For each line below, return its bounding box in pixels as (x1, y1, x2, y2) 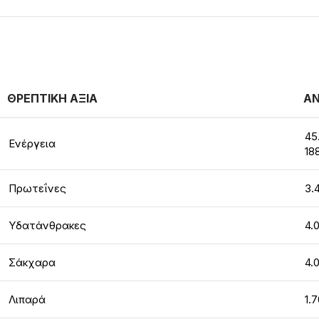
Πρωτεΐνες (9, 182, 66, 195)
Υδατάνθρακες (9, 219, 86, 232)
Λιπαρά (9, 293, 46, 306)
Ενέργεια (9, 137, 56, 150)
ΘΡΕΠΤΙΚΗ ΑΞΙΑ (7, 91, 98, 105)
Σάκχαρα (9, 256, 56, 269)
